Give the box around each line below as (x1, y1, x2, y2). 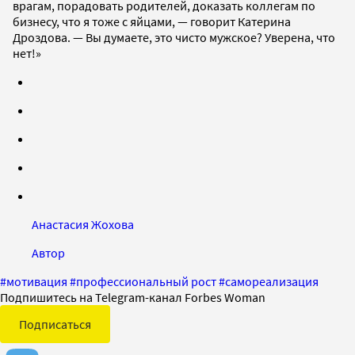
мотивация (6, 273, 67, 289)
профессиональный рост (76, 273, 216, 289)
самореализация (225, 273, 319, 289)
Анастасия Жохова (32, 216, 134, 232)
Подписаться (19, 315, 91, 332)
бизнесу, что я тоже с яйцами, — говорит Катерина (13, 13, 291, 29)
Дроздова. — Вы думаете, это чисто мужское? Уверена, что (13, 29, 335, 45)
